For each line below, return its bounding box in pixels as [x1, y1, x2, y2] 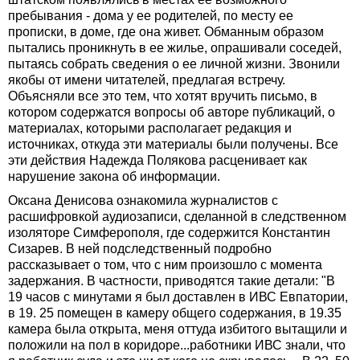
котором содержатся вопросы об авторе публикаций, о [8, 105, 335, 120]
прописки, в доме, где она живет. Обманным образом [8, 25, 324, 39]
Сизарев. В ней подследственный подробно [8, 242, 272, 256]
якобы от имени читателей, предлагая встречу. [8, 73, 285, 88]
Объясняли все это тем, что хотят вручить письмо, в [8, 89, 317, 104]
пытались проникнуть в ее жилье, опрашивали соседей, [8, 41, 342, 55]
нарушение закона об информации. [8, 170, 220, 184]
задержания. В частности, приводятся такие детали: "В [8, 274, 335, 288]
